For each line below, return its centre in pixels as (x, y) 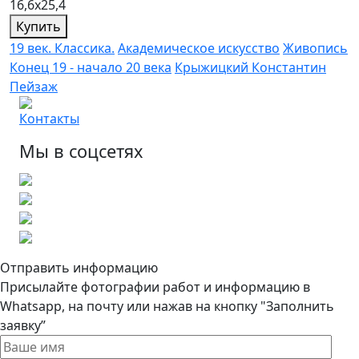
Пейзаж (34, 87)
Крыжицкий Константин (250, 67)
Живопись (315, 48)
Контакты (49, 119)
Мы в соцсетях (81, 151)
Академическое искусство (199, 48)
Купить (38, 26)
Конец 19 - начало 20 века (91, 67)
